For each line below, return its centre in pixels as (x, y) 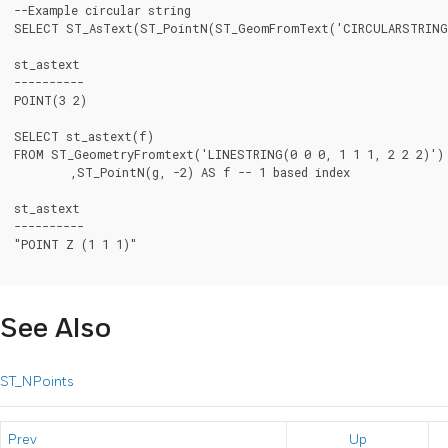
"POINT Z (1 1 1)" (75, 243)
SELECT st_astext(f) (84, 135)
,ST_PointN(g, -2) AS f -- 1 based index (42, 171)
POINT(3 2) (50, 99)
